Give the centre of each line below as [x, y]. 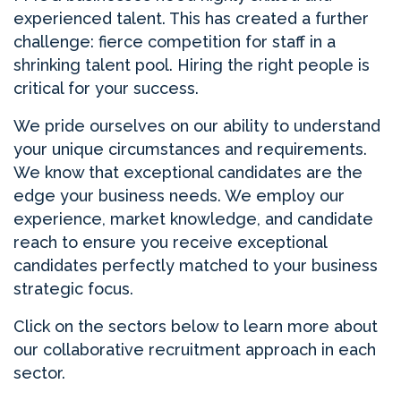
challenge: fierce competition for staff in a [175, 42]
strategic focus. [73, 289]
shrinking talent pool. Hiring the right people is [192, 65]
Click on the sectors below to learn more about [196, 327]
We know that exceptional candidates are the [188, 173]
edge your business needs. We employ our [179, 196]
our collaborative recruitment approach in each [195, 350]
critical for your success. [106, 89]
